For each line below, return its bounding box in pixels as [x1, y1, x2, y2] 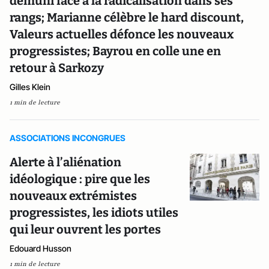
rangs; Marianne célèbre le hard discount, [10, 10, 244, 25]
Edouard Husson [10, 243, 71, 253]
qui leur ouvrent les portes [10, 222, 161, 237]
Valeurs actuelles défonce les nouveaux [10, 27, 234, 41]
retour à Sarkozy [10, 61, 104, 75]
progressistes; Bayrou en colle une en [10, 44, 221, 58]
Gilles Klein [10, 82, 50, 92]
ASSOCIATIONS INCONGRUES [10, 133, 125, 143]
